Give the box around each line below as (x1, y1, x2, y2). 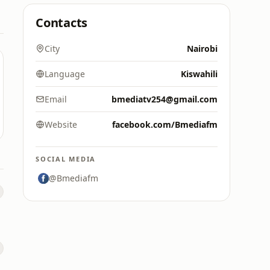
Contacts (36, 14, 88, 31)
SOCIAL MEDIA (36, 154, 96, 163)
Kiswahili (181, 68, 218, 80)
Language (45, 68, 85, 80)
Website (45, 119, 77, 130)
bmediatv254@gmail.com (111, 93, 218, 105)
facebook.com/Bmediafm (112, 119, 218, 130)
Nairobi (187, 43, 218, 54)
